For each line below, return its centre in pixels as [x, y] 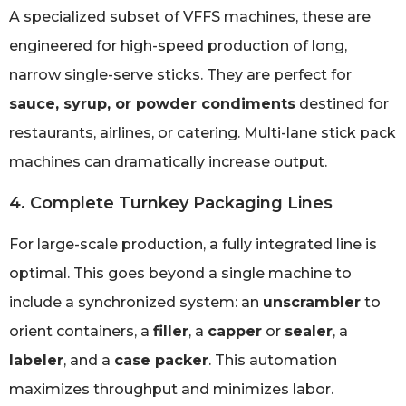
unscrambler [312, 302]
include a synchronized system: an [136, 302]
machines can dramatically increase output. [168, 162]
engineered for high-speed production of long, [178, 46]
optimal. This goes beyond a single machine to [180, 273]
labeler [36, 360]
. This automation [273, 360]
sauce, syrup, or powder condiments [152, 104]
